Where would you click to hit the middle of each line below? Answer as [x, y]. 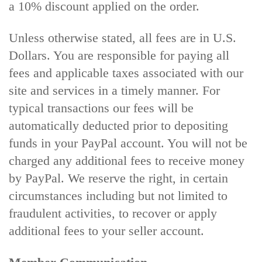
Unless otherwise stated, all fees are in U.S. [123, 38]
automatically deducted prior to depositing [118, 125]
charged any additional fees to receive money [127, 161]
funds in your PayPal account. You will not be [128, 143]
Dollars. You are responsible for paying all [119, 55]
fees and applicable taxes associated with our [126, 73]
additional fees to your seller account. [106, 231]
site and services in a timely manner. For [114, 90]
